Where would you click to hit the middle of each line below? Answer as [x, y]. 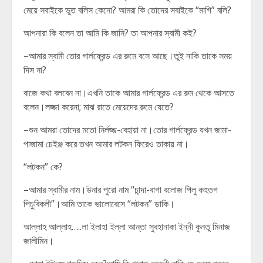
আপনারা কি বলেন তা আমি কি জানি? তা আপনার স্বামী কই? [110, 33]
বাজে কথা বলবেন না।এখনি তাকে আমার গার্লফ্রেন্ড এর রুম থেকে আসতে [129, 93]
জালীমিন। [39, 241]
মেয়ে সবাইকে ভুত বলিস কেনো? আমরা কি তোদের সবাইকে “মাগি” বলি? [127, 10]
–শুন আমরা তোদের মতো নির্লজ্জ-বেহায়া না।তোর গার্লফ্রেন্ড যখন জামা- [127, 130]
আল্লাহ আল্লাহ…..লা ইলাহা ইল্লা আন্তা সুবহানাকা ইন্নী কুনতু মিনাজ [127, 227]
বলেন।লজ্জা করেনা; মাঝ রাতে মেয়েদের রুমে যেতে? [99, 107]
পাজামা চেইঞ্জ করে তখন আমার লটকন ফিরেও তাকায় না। [106, 144]
